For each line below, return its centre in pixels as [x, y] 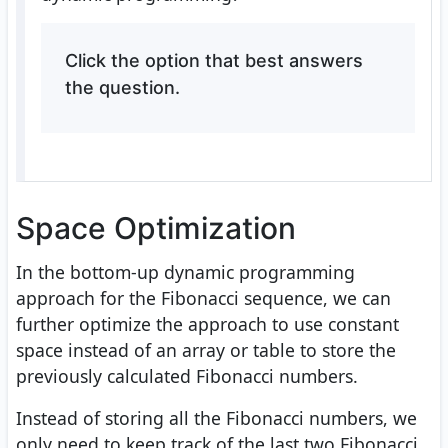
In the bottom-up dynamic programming [185, 272]
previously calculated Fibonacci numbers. [187, 376]
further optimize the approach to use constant [207, 324]
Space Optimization [156, 228]
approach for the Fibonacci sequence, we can [203, 298]
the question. [122, 88]
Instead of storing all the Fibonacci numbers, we [216, 418]
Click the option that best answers [213, 61]
